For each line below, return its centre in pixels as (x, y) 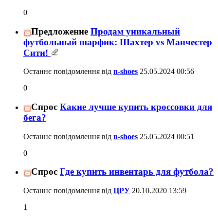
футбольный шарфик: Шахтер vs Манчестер (118, 42)
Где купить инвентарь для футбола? (137, 172)
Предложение (60, 31)
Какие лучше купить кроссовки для (136, 107)
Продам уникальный (135, 31)
